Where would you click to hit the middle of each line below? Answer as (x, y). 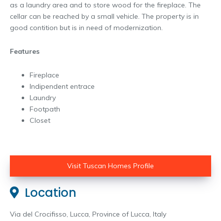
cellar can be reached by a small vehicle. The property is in (104, 16)
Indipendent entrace (62, 86)
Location (48, 193)
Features (25, 51)
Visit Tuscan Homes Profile (110, 166)
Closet (40, 120)
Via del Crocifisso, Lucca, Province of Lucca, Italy (88, 214)
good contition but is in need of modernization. (86, 27)
